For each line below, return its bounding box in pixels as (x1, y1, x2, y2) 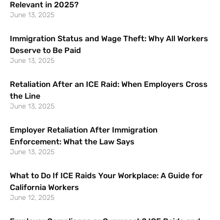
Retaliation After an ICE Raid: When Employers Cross (10, 79, 208, 89)
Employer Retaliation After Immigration (10, 125, 158, 135)
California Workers (10, 182, 79, 192)
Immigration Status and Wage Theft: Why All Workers (10, 33, 208, 43)
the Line (10, 91, 40, 101)
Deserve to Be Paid (10, 45, 81, 55)
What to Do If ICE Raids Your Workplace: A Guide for (10, 170, 203, 180)
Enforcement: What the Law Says (10, 137, 135, 146)
